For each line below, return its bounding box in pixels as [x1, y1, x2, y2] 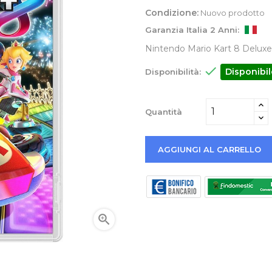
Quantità [145, 107, 182, 117]
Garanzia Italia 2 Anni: [145, 25, 242, 35]
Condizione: [145, 7, 199, 19]
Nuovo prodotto [200, 8, 265, 18]
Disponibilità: [145, 66, 201, 76]
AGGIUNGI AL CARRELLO [158, 144, 261, 154]
